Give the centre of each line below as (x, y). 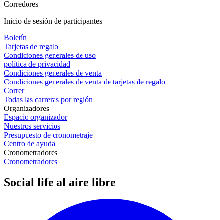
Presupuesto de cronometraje (48, 135)
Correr (14, 90)
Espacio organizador (36, 117)
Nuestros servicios (32, 126)
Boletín (15, 37)
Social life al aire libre (60, 182)
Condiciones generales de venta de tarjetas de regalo (84, 82)
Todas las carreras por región (48, 99)
